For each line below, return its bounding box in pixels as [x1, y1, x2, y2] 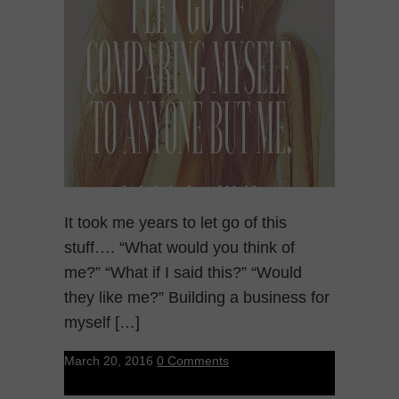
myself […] [64, 313, 140, 331]
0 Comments [157, 353, 229, 368]
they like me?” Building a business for [64, 288, 330, 306]
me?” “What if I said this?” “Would [64, 263, 302, 281]
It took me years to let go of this [64, 213, 287, 232]
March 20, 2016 [64, 353, 153, 368]
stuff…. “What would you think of [64, 238, 295, 256]
